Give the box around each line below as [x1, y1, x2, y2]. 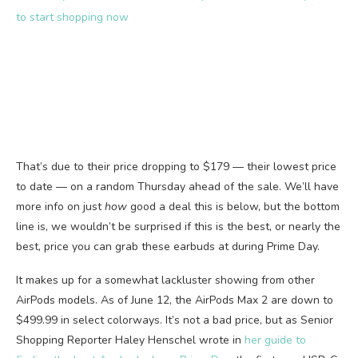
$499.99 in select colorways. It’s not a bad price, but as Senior [16, 312, 333, 328]
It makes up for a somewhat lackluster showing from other [16, 272, 315, 288]
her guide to [245, 332, 306, 348]
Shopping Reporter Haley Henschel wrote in [16, 332, 245, 348]
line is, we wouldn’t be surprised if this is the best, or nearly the [16, 219, 340, 234]
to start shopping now [16, 10, 129, 25]
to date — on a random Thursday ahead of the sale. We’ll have [16, 179, 339, 194]
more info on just [16, 199, 105, 214]
